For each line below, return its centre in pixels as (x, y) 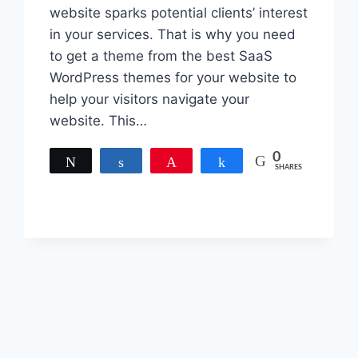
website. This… (99, 121)
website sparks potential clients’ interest (179, 13)
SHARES (288, 168)
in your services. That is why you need (173, 35)
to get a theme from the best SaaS (161, 56)
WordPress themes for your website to (173, 78)
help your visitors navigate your (150, 99)
